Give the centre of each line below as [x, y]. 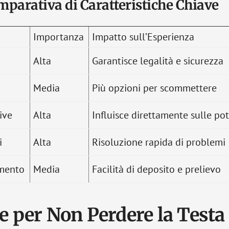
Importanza [59, 37]
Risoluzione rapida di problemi [159, 142]
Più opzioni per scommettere [154, 88]
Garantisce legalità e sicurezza [158, 61]
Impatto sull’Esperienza [143, 37]
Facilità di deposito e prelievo [156, 169]
